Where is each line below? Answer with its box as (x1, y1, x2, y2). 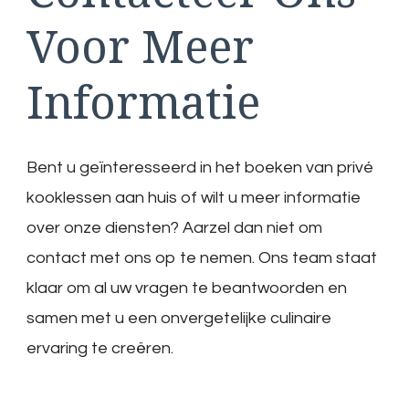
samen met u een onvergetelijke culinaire (26, 309, 331, 327)
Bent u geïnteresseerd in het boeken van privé (26, 158, 373, 176)
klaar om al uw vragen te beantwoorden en (26, 278, 347, 297)
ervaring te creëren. (26, 339, 173, 357)
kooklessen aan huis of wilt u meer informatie (26, 188, 361, 206)
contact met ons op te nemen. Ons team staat (26, 248, 377, 267)
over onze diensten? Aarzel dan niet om (26, 218, 322, 236)
